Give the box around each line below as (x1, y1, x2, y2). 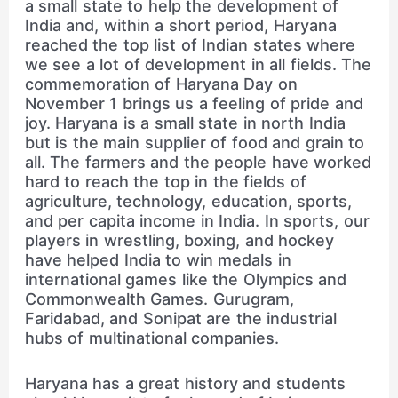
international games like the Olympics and (24, 270, 347, 290)
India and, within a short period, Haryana (24, 16, 337, 36)
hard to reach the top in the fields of (24, 172, 306, 192)
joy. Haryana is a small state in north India (24, 114, 346, 133)
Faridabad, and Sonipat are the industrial (24, 309, 338, 329)
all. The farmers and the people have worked (24, 153, 372, 172)
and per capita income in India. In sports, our (24, 211, 370, 231)
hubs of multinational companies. (24, 329, 280, 348)
